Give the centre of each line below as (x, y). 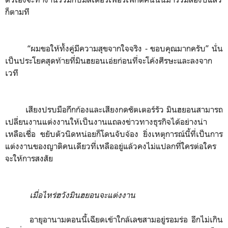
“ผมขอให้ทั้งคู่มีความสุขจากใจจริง (75, 48)
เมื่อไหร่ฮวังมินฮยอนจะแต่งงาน (82, 195)
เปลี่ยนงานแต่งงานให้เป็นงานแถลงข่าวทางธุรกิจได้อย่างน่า (106, 122)
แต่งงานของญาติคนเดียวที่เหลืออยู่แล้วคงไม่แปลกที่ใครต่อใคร (111, 146)
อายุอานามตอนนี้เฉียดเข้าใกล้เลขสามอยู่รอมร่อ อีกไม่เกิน (126, 219)
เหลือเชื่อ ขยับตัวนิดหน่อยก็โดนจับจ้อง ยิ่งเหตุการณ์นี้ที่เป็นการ (114, 134)
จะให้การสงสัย (29, 158)
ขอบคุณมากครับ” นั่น (187, 48)
